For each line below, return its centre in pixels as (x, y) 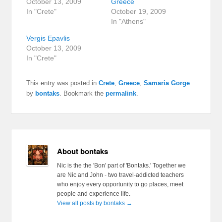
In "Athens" (128, 21)
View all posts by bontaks (91, 203)
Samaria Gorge (167, 83)
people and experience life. (93, 194)
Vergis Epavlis (48, 38)
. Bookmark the (83, 93)
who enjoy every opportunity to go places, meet (120, 184)
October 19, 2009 (139, 11)
